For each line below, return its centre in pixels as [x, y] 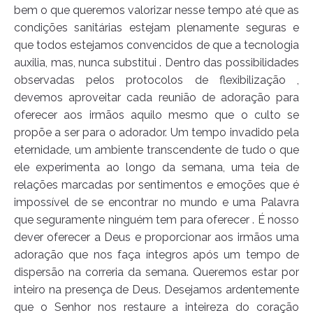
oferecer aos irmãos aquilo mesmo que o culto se [156, 115]
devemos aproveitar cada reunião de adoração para [156, 98]
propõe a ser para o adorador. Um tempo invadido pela [156, 133]
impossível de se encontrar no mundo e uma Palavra [156, 203]
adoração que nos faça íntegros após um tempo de [156, 255]
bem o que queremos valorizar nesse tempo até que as [156, 10]
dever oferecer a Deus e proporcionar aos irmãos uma [156, 238]
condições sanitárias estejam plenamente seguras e [156, 28]
